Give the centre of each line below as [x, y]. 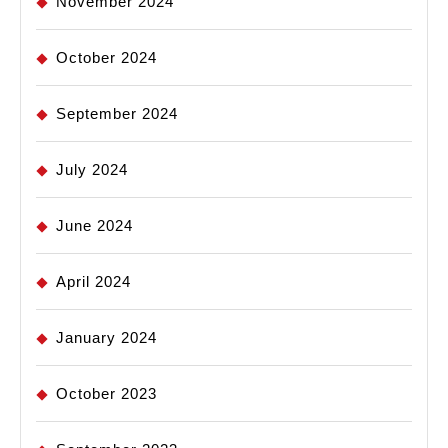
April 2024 [93, 282]
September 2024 [117, 114]
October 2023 [106, 394]
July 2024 [92, 170]
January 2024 [106, 338]
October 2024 [106, 58]
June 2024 [94, 226]
